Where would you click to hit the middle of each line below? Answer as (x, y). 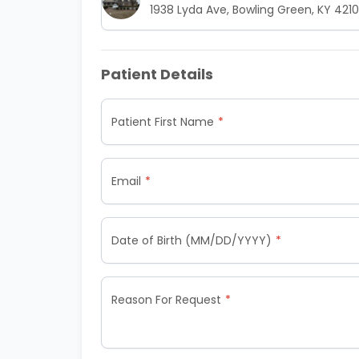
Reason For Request (166, 300)
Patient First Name (163, 122)
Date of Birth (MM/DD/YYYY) (192, 240)
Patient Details (157, 74)
